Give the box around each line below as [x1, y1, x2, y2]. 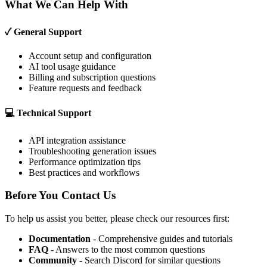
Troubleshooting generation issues [29, 145, 156, 156]
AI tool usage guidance [29, 61, 116, 72]
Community [29, 255, 77, 266]
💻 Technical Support [5, 108, 91, 119]
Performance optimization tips [29, 156, 141, 167]
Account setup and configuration [29, 51, 151, 61]
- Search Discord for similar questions [77, 255, 221, 266]
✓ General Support [5, 26, 82, 37]
